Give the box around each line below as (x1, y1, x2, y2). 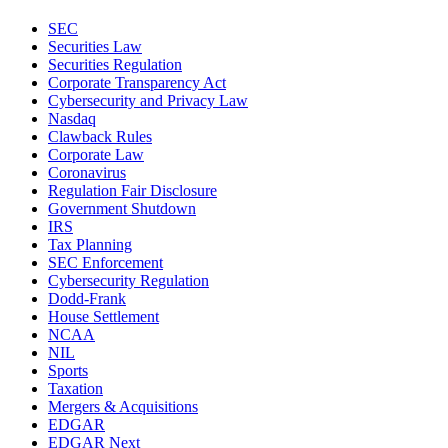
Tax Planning (48, 235, 132, 253)
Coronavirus (48, 163, 126, 181)
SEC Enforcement (48, 253, 163, 271)
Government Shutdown (48, 199, 196, 217)
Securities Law (48, 37, 142, 55)
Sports (48, 361, 88, 379)
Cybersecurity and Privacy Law (48, 91, 248, 109)
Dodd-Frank (48, 289, 126, 307)
